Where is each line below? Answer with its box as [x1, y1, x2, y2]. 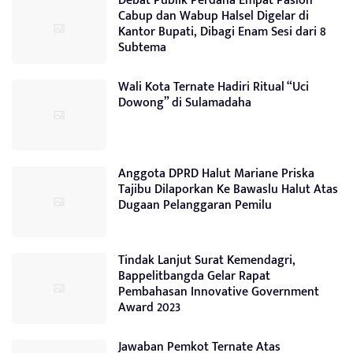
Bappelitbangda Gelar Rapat [118, 266, 270, 288]
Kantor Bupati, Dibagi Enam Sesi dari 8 [118, 21, 326, 43]
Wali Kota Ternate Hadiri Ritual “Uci [118, 76, 309, 98]
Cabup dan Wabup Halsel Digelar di [118, 6, 309, 28]
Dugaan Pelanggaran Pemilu [118, 195, 272, 217]
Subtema [118, 37, 166, 59]
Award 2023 [118, 297, 180, 319]
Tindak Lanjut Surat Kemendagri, [118, 250, 295, 272]
